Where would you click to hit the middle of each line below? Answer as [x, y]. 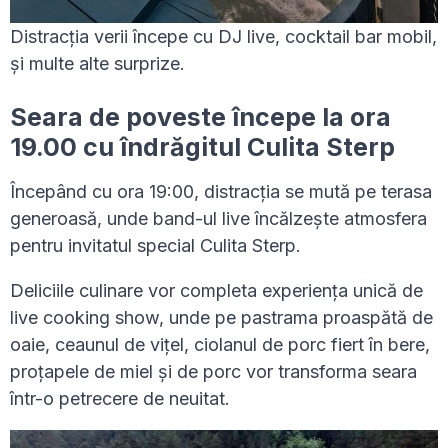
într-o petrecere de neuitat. [120, 399]
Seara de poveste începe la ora [200, 117]
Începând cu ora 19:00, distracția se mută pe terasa [221, 192]
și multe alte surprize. [97, 64]
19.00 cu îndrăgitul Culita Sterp [202, 147]
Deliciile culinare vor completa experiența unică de [216, 291]
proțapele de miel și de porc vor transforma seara [213, 372]
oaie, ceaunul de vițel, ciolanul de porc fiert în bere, [220, 345]
